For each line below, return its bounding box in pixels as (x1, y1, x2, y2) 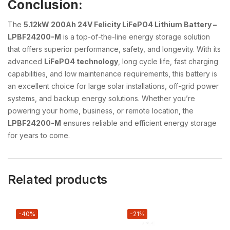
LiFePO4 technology (44, 56, 118, 66)
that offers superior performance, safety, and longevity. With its (8, 44, 221, 53)
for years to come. (8, 130, 70, 140)
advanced (8, 56, 44, 66)
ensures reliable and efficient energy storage (61, 118, 217, 127)
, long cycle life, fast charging (118, 56, 218, 66)
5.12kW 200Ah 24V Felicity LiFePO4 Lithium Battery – (24, 20, 217, 29)
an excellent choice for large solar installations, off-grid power (8, 81, 219, 90)
